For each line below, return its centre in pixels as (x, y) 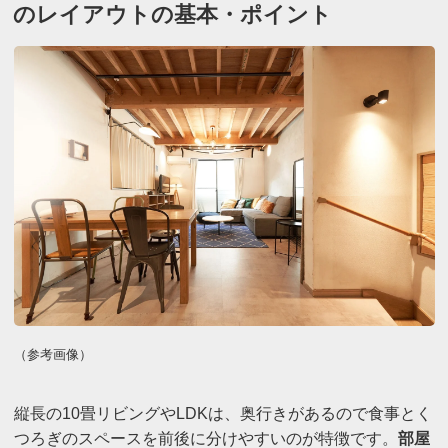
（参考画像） (52, 355)
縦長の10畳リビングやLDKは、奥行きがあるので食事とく (222, 413)
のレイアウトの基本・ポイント (173, 14)
